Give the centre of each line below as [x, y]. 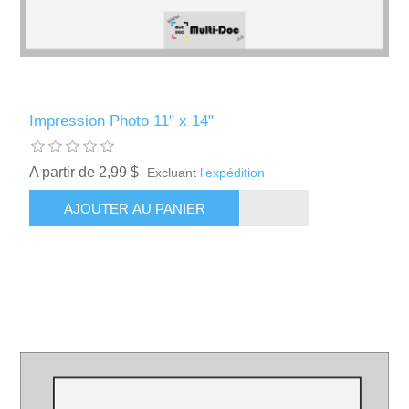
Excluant [174, 173]
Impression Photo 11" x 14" [122, 121]
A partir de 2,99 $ [84, 173]
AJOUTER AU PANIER [134, 208]
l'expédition [233, 173]
